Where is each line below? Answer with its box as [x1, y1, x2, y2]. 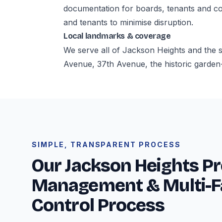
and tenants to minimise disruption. [63, 17, 193, 27]
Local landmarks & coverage [63, 31, 171, 41]
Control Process [32, 195, 165, 216]
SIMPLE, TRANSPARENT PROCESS [32, 140, 181, 149]
